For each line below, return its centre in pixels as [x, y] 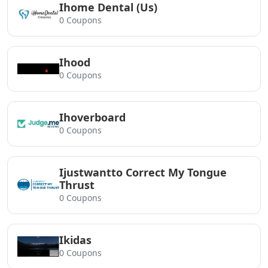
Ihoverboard [92, 117]
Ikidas [75, 240]
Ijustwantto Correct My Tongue [143, 172]
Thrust [77, 185]
